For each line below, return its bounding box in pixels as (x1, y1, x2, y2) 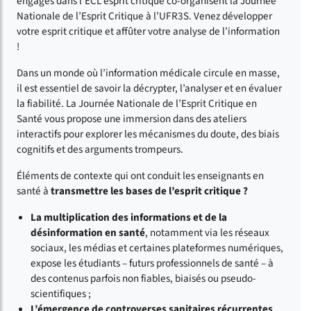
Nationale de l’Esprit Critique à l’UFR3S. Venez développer (17, 8, 272, 24)
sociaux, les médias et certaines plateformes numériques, (31, 239, 283, 255)
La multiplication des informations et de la (31, 209, 227, 225)
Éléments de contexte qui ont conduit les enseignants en (17, 167, 264, 183)
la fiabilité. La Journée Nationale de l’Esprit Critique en (17, 95, 257, 111)
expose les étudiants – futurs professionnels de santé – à (31, 255, 274, 271)
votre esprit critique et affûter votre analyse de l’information (17, 23, 280, 39)
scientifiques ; (31, 285, 91, 301)
